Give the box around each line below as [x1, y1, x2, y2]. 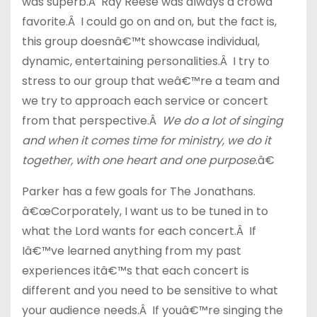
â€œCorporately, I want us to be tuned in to [22, 203, 268, 219]
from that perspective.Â [22, 113, 162, 129]
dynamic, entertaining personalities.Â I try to [22, 53, 270, 69]
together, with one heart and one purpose [22, 152, 255, 168]
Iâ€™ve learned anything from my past [22, 243, 241, 259]
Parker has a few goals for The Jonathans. [22, 183, 255, 200]
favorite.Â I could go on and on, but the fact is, [22, 13, 277, 30]
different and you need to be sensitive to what [22, 282, 278, 299]
